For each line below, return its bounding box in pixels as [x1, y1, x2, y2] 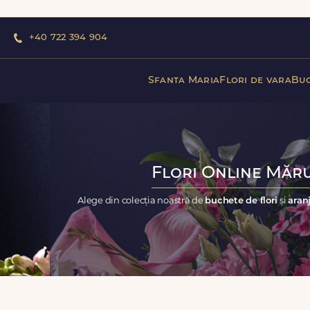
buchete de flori [205, 196, 280, 206]
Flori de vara [219, 75, 291, 86]
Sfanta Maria [147, 75, 220, 86]
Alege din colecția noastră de [77, 196, 206, 206]
